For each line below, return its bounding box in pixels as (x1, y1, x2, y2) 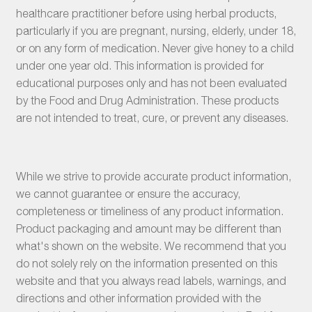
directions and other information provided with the (15, 292, 261, 305)
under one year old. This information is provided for (15, 59, 264, 72)
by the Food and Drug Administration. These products (15, 94, 279, 107)
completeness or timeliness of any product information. (15, 205, 283, 218)
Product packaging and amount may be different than (15, 222, 281, 235)
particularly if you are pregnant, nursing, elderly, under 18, (15, 24, 296, 38)
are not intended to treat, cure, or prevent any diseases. (15, 111, 288, 125)
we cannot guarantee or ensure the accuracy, (15, 187, 240, 201)
